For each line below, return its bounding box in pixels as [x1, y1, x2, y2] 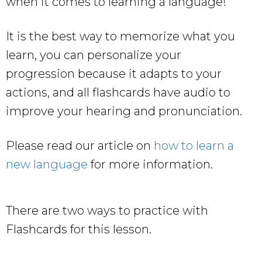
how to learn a [154, 138, 234, 153]
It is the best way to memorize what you [6, 29, 235, 43]
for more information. [88, 157, 213, 171]
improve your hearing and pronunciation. [6, 104, 242, 118]
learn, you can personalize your [6, 47, 181, 62]
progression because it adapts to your [6, 66, 222, 81]
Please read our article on [6, 138, 154, 153]
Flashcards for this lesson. [6, 222, 151, 236]
